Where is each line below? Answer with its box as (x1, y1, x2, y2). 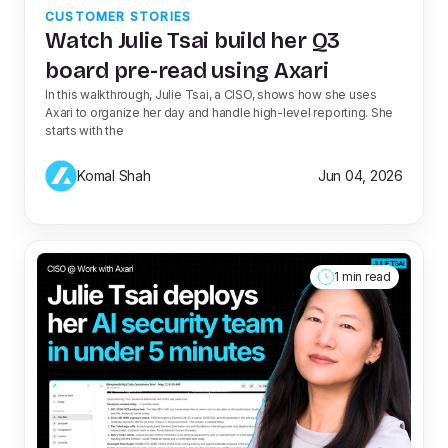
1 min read (334, 268, 391, 284)
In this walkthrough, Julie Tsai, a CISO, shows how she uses (45, 86, 377, 102)
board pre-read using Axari (45, 56, 329, 84)
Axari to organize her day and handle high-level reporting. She (45, 104, 394, 120)
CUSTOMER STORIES (45, 8, 192, 24)
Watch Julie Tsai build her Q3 (45, 26, 341, 54)
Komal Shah (77, 167, 151, 185)
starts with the (45, 122, 124, 138)
